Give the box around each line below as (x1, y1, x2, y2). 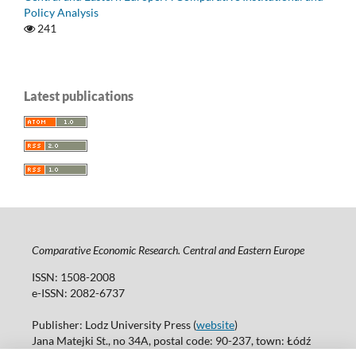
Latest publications (24, 88, 133, 104)
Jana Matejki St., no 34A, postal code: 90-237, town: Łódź (31, 334, 311, 348)
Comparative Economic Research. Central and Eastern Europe (31, 243, 304, 257)
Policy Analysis (24, 6, 99, 20)
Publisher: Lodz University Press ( (31, 318, 196, 332)
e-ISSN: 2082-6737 (31, 286, 125, 300)
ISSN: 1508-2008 (31, 270, 115, 284)
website (195, 318, 234, 332)
